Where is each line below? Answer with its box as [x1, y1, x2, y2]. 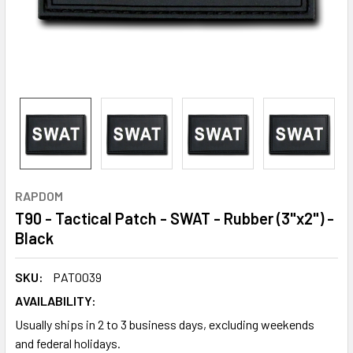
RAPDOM [15, 188, 63, 203]
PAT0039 [53, 269, 102, 284]
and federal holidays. [15, 336, 121, 351]
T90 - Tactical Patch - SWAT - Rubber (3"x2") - [15, 209, 334, 228]
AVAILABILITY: [15, 293, 96, 308]
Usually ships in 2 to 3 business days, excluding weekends [15, 317, 314, 332]
